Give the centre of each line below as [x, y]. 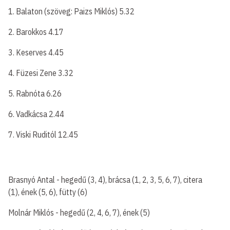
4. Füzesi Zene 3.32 [41, 73]
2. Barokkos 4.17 [36, 32]
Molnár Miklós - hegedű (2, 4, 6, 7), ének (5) [79, 213]
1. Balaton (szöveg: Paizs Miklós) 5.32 [71, 11]
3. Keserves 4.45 [36, 52]
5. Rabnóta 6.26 [35, 93]
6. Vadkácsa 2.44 [36, 114]
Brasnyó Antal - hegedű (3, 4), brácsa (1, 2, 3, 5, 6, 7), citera [105, 180]
